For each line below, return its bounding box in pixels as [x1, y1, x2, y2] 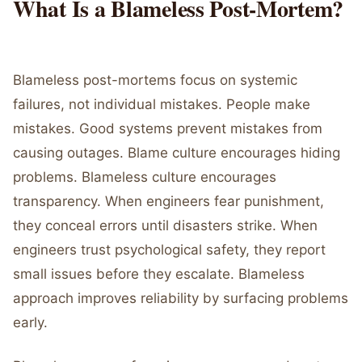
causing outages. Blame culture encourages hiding [13, 145, 340, 161]
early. [13, 314, 48, 330]
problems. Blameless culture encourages [13, 169, 276, 185]
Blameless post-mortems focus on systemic [13, 72, 297, 88]
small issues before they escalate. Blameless [13, 266, 305, 282]
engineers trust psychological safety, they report [13, 242, 326, 258]
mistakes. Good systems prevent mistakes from [13, 120, 322, 137]
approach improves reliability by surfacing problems [13, 290, 348, 306]
